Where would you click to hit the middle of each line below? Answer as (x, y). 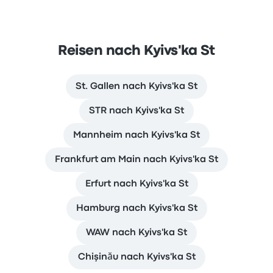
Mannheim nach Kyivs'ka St (136, 136)
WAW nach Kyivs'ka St (136, 233)
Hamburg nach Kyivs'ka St (136, 209)
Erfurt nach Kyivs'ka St (136, 184)
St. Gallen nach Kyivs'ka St (136, 87)
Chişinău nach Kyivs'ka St (136, 257)
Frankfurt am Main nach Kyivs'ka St (136, 160)
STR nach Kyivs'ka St (136, 111)
